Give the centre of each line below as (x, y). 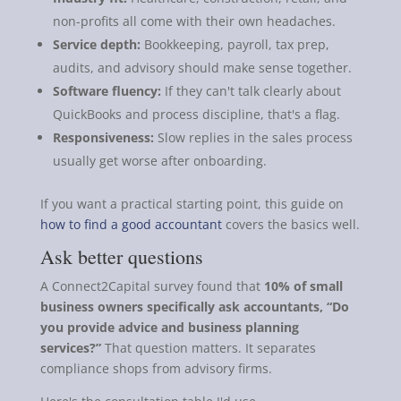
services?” (70, 347)
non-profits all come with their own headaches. (194, 21)
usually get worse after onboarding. (159, 160)
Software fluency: (107, 90)
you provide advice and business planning (169, 327)
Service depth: (96, 44)
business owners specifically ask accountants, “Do (194, 306)
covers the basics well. (290, 224)
